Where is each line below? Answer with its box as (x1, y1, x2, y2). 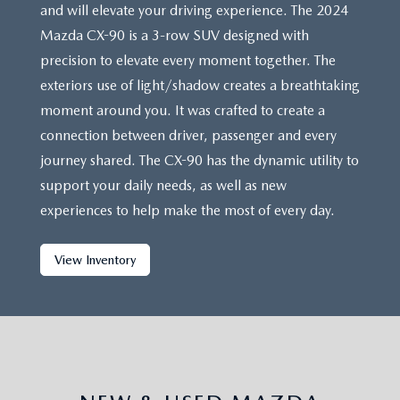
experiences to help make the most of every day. (40, 202, 335, 220)
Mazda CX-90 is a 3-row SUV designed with (40, 27, 309, 45)
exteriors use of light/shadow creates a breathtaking (40, 77, 360, 95)
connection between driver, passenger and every (40, 127, 337, 145)
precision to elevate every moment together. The (40, 52, 336, 70)
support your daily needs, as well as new (40, 177, 287, 195)
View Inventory (54, 252, 136, 267)
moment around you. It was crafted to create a (40, 102, 325, 120)
